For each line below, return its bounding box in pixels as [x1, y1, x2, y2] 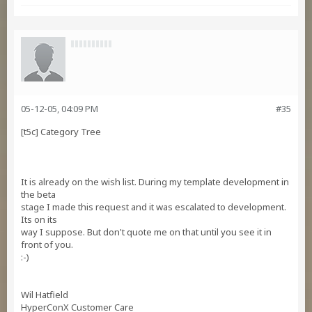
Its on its [21, 213, 57, 226]
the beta [21, 188, 56, 201]
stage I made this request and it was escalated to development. [21, 201, 286, 213]
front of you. [21, 238, 73, 251]
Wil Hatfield [21, 288, 68, 301]
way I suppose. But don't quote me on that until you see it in [21, 226, 272, 238]
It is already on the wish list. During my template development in [21, 175, 289, 188]
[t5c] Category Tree [21, 125, 101, 138]
